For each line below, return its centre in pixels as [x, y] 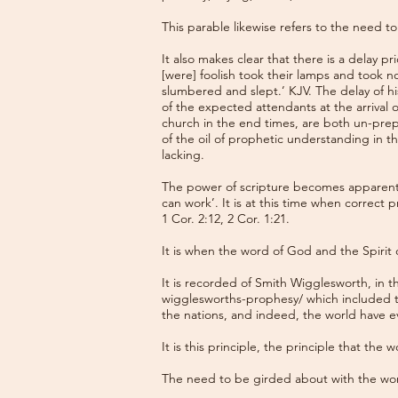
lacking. [183, 155]
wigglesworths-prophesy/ [232, 298]
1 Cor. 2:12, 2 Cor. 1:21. [226, 219]
